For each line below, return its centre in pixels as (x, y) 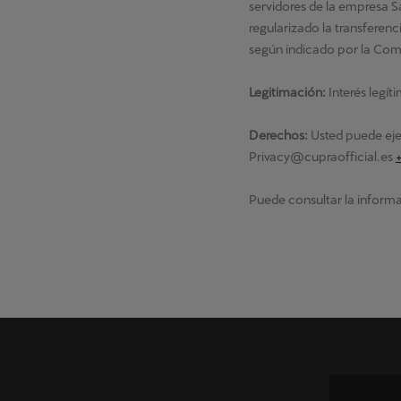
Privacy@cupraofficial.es (322, 157)
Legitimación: (287, 93)
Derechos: (280, 136)
